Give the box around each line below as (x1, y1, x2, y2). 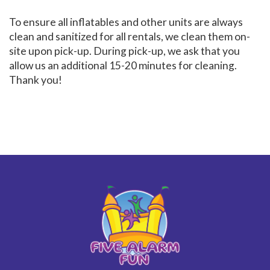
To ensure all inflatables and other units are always (9, 16, 243, 28)
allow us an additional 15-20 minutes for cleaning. (9, 59, 237, 72)
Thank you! (9, 74, 62, 86)
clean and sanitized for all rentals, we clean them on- (9, 30, 250, 43)
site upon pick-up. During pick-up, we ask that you (9, 45, 240, 57)
